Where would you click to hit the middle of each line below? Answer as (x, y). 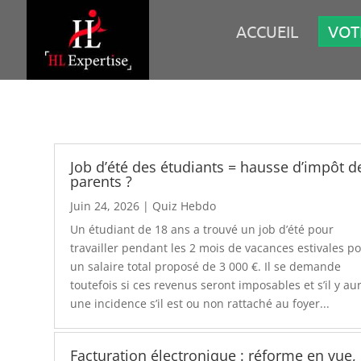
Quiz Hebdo (185, 205)
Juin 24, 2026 (105, 205)
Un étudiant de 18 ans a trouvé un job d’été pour (202, 229)
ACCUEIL (267, 31)
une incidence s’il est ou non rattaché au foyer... (200, 303)
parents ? (102, 181)
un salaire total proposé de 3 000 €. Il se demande (206, 266)
